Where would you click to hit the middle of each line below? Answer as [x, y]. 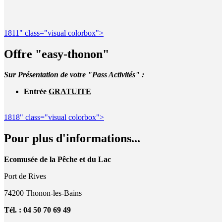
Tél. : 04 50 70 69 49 [37, 210]
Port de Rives [25, 176]
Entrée [36, 92]
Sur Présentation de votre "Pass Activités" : [74, 75]
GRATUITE [70, 92]
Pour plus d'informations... [72, 139]
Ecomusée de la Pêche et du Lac [57, 160]
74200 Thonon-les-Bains [43, 193]
